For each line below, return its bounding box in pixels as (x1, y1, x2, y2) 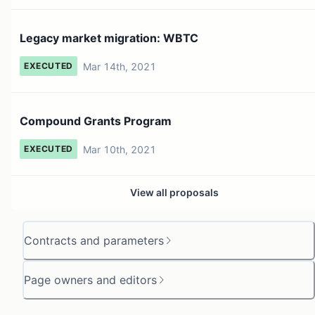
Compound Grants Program (20, 113, 172, 128)
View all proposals (130, 186, 219, 198)
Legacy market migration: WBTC (20, 30, 198, 45)
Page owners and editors (24, 272, 157, 287)
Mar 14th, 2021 (82, 60, 156, 72)
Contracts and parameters (24, 233, 164, 247)
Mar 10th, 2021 (82, 143, 156, 155)
